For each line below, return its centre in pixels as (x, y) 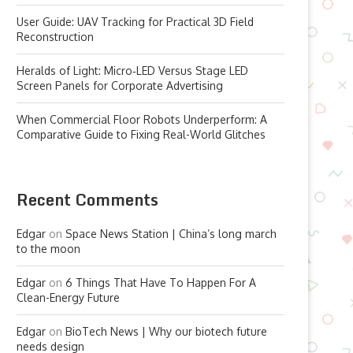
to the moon (48, 249)
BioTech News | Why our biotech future (166, 331)
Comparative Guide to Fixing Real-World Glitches (141, 134)
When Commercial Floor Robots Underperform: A (142, 119)
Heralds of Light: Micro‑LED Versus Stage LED (132, 71)
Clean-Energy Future (68, 297)
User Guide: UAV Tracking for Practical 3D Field (135, 22)
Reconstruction (55, 37)
